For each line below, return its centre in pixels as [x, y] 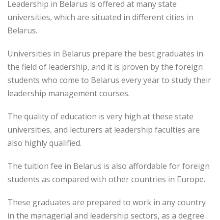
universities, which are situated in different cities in [100, 17]
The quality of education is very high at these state [100, 116]
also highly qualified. [44, 143]
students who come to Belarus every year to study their [109, 80]
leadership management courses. [69, 93]
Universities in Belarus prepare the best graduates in [105, 54]
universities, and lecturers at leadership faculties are [104, 130]
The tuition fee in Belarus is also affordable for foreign [109, 166]
